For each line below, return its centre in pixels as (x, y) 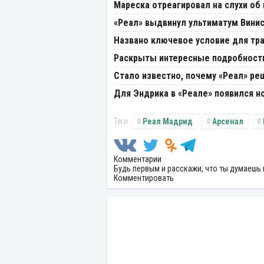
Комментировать (144, 178)
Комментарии (138, 159)
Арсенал (228, 121)
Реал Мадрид (168, 121)
